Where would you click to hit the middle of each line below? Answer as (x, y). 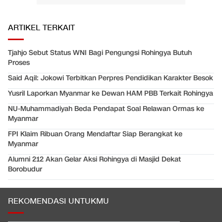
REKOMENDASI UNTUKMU (58, 202)
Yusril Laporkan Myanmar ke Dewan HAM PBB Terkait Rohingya (111, 94)
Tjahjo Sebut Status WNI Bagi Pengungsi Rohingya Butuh (100, 53)
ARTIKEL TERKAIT (41, 28)
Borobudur (25, 169)
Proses (19, 63)
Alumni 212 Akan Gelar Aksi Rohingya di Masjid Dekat (94, 160)
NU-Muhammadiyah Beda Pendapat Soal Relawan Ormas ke (106, 109)
